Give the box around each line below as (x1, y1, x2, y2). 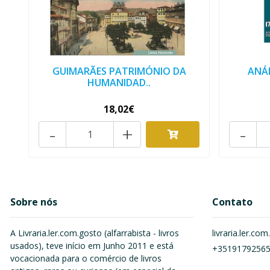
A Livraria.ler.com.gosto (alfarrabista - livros (10, 227, 179, 239)
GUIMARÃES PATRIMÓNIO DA (52, 64, 186, 78)
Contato (212, 195, 253, 209)
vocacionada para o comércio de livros (10, 253, 162, 265)
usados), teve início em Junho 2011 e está (10, 240, 174, 252)
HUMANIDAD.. (87, 76, 151, 90)
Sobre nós (10, 195, 57, 209)
